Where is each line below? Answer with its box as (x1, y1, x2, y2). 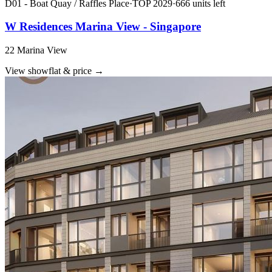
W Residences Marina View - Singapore (5, 20, 201, 33)
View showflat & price (5, 65, 92, 76)
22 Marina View (5, 44, 67, 55)
